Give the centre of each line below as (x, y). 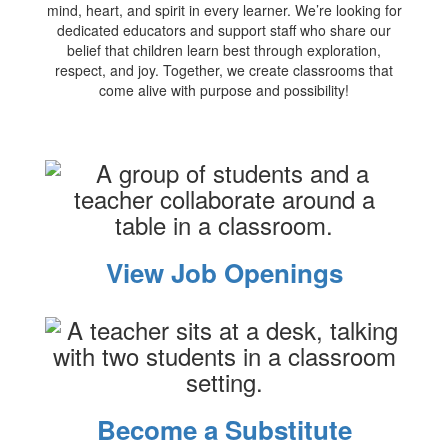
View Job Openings (224, 272)
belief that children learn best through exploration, (224, 50)
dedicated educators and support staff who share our (224, 30)
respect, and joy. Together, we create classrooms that (224, 70)
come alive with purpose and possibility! (224, 90)
